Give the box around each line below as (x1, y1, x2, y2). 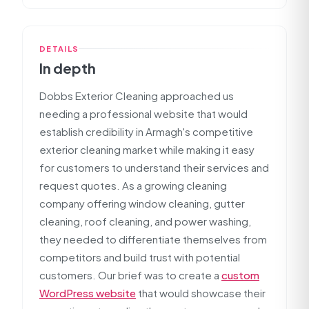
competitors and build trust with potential (39, 250, 240, 263)
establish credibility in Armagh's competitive (39, 125, 253, 138)
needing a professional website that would (39, 107, 248, 120)
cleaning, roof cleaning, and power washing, (39, 215, 251, 228)
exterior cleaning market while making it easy (39, 143, 255, 156)
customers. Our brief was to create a (39, 268, 221, 281)
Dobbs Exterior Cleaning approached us (39, 89, 234, 102)
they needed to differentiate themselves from (39, 232, 267, 246)
